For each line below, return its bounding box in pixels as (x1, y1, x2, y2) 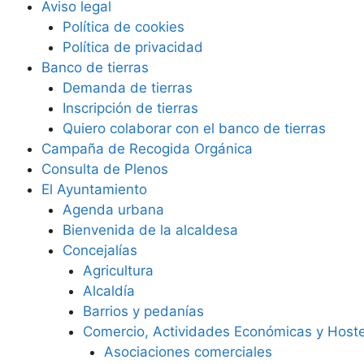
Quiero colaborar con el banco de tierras (62, 120, 326, 136)
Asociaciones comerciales (103, 344, 272, 360)
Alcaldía (83, 283, 135, 299)
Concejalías (62, 242, 137, 258)
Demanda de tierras (62, 80, 193, 96)
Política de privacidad (62, 39, 203, 55)
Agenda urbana (62, 201, 164, 218)
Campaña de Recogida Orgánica (41, 141, 253, 157)
